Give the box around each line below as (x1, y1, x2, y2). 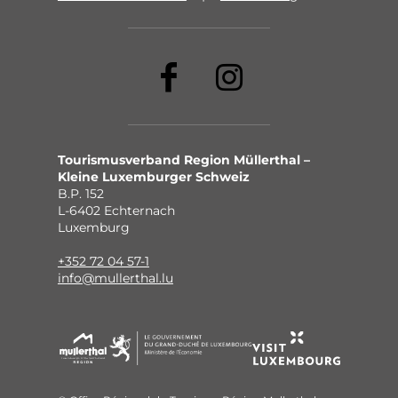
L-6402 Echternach (57, 203, 175, 219)
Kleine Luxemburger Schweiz (57, 169, 250, 186)
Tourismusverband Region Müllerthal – (57, 152, 310, 169)
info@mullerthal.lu (57, 270, 173, 287)
